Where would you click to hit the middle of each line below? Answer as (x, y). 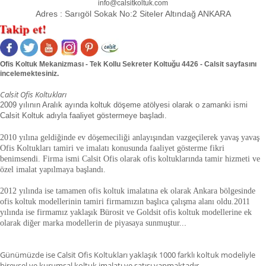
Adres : (50, 13)
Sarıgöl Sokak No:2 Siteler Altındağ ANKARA (148, 13)
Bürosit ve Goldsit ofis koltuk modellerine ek (176, 212)
